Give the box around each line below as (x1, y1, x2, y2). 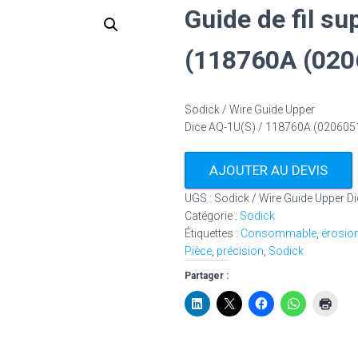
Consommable (241, 227, 316, 240)
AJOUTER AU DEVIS (209, 162, 328, 178)
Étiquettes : (185, 227, 241, 240)
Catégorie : (185, 209, 240, 222)
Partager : (185, 270, 229, 281)
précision (217, 245, 264, 257)
